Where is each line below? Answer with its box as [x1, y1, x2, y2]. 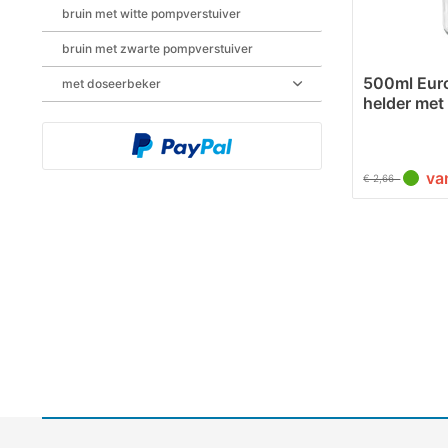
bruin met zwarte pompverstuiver [62, 41, 253, 56]
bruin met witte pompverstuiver [62, 6, 241, 21]
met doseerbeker [62, 76, 161, 91]
